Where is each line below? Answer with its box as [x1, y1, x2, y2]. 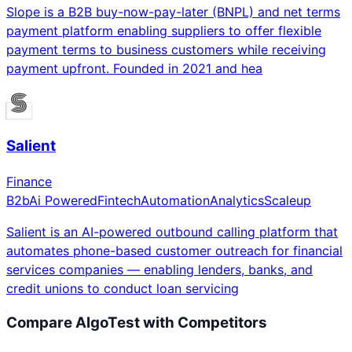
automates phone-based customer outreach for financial [6, 242, 343, 258]
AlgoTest [75, 313, 140, 332]
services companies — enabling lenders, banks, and [6, 261, 313, 277]
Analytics [210, 192, 264, 208]
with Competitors [140, 313, 267, 332]
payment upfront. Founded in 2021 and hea [6, 60, 262, 77]
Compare [6, 313, 75, 332]
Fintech [97, 192, 141, 208]
